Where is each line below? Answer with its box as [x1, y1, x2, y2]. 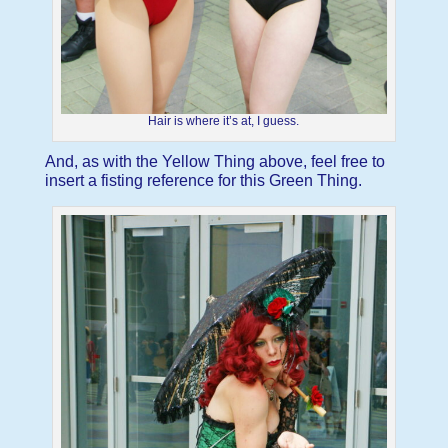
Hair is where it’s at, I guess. [148, 113, 300, 128]
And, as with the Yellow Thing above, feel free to [44, 152, 385, 170]
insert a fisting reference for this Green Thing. [44, 171, 362, 189]
